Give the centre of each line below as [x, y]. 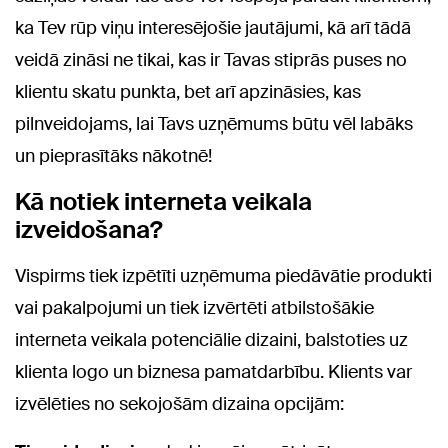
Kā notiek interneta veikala [163, 201]
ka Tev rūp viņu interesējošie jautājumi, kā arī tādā [213, 28]
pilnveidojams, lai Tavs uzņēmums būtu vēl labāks [214, 124]
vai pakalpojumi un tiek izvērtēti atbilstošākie [194, 308]
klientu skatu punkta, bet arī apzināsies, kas [188, 92]
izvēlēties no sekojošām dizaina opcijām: [179, 404]
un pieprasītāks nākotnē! [113, 156]
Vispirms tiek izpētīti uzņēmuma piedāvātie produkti [223, 276]
